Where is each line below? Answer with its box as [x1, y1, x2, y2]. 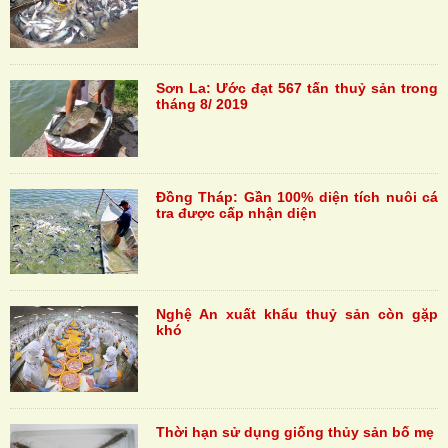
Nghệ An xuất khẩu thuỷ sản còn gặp [155, 306, 438, 323]
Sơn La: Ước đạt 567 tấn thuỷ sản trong [155, 79, 438, 96]
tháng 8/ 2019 [155, 95, 248, 112]
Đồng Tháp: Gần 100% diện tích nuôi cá [155, 188, 438, 205]
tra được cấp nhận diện [155, 204, 317, 221]
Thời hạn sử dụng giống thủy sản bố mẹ [155, 423, 434, 440]
